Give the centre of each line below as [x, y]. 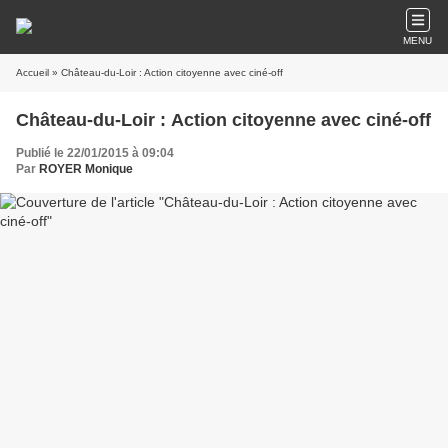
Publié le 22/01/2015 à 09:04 [95, 153]
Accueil [32, 72]
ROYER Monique [86, 169]
